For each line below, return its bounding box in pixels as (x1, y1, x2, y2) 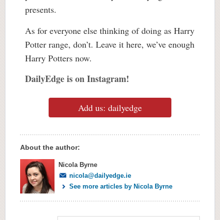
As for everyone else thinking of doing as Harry (25, 24, 194, 36)
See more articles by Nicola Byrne (69, 182, 172, 190)
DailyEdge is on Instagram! (25, 72, 129, 85)
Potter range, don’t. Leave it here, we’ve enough (25, 38, 194, 50)
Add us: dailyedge (78, 101, 142, 113)
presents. (25, 3, 59, 15)
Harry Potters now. (25, 52, 95, 64)
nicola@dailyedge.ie (69, 171, 131, 179)
